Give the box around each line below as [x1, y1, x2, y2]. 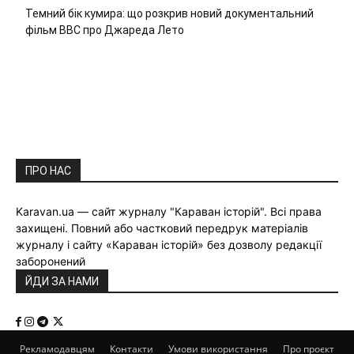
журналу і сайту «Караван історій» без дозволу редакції [16, 237, 322, 251]
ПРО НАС [25, 164, 71, 177]
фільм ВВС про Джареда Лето [25, 24, 184, 37]
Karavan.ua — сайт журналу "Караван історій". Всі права [16, 204, 322, 218]
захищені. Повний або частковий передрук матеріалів [16, 220, 308, 235]
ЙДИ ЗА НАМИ [25, 274, 99, 288]
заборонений [16, 254, 85, 268]
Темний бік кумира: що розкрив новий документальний [25, 7, 314, 21]
